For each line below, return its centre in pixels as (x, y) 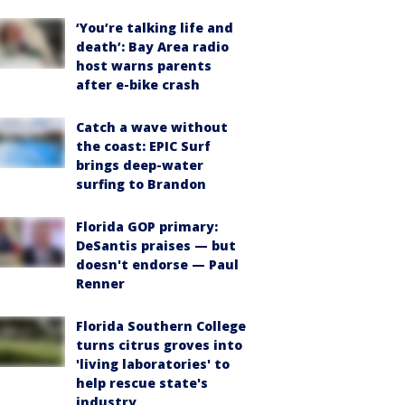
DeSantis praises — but (156, 245)
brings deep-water (140, 165)
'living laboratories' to (153, 363)
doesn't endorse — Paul (157, 264)
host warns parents (144, 65)
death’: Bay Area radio (152, 46)
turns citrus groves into (159, 344)
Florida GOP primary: (147, 226)
